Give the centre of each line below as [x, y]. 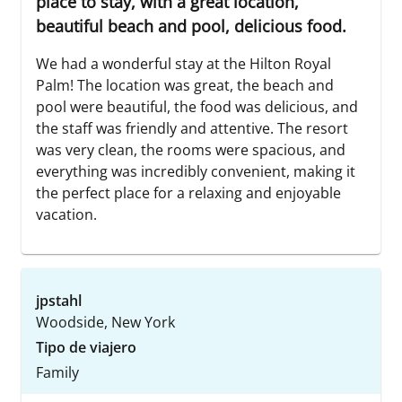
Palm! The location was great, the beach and [185, 86]
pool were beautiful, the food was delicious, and [197, 107]
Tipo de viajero [86, 348]
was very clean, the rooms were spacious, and [191, 150]
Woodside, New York [105, 323]
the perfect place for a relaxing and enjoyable [188, 193]
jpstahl [59, 301]
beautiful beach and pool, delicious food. [191, 26]
